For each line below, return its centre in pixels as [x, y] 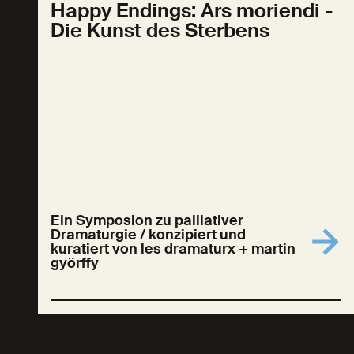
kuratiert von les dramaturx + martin [173, 249]
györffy [75, 263]
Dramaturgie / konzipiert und [148, 235]
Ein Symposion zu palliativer [147, 220]
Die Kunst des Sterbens [160, 30]
